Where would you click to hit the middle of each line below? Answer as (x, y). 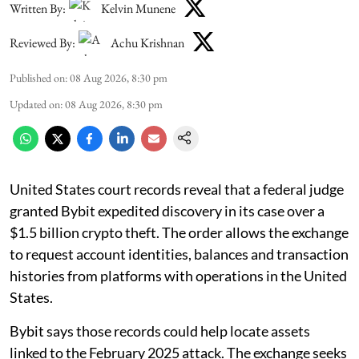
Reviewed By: (42, 42)
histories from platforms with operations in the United (178, 276)
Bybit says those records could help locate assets (160, 331)
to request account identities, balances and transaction (179, 254)
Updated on (35, 105)
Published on (37, 78)
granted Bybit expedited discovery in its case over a (167, 211)
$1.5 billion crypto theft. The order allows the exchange (179, 233)
